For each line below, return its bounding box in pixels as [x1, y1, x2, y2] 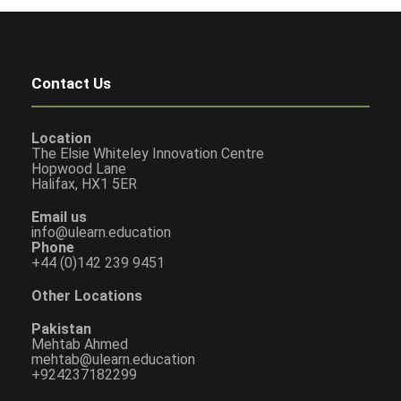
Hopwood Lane [31, 160, 126, 177]
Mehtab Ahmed [31, 336, 128, 353]
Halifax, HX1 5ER [31, 175, 137, 192]
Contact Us [31, 74, 111, 92]
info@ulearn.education [31, 224, 171, 241]
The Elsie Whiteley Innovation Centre [31, 145, 264, 162]
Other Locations [31, 287, 142, 304]
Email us [31, 209, 87, 226]
